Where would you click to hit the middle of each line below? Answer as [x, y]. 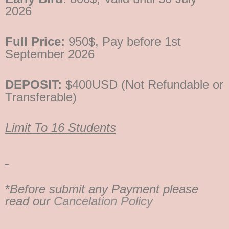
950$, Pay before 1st [123, 42]
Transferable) [41, 97]
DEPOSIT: [35, 85]
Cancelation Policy [103, 201]
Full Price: [35, 42]
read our [29, 201]
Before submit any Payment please [104, 189]
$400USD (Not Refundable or [144, 85]
